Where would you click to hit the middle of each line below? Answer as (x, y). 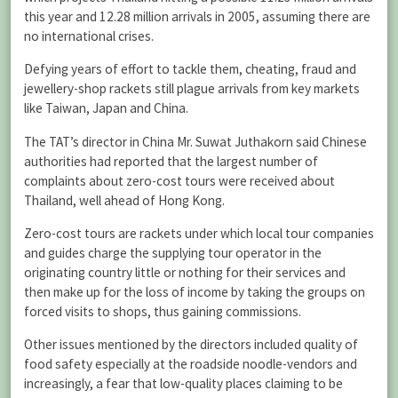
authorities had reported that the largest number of (171, 161)
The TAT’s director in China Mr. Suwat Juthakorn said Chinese (195, 141)
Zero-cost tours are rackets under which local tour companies (199, 233)
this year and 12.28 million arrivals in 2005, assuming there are (197, 17)
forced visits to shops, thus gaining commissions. (163, 311)
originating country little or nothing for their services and (185, 272)
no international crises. (89, 36)
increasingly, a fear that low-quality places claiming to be (183, 383)
